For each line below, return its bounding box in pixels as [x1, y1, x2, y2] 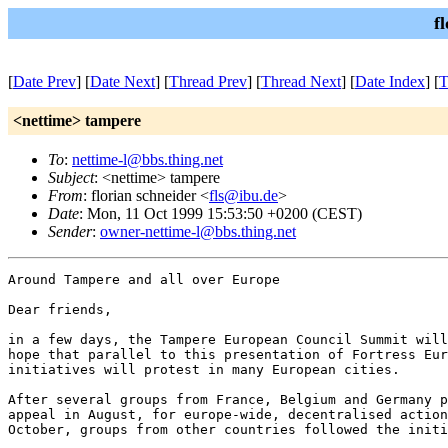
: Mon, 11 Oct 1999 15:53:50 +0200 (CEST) [79, 205, 362, 222]
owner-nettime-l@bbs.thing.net [100, 223, 296, 240]
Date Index [355, 73, 425, 90]
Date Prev [13, 73, 76, 90]
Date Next [90, 73, 155, 90]
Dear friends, [8, 302, 112, 317]
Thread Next [261, 73, 341, 90]
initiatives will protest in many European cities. [8, 362, 400, 377]
